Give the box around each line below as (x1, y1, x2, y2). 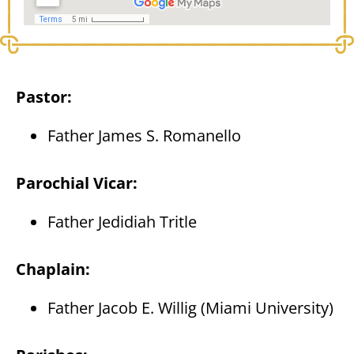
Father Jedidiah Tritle (47, 210, 197, 233)
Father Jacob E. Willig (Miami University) (47, 296, 333, 319)
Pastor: (16, 85, 72, 109)
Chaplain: (16, 258, 90, 281)
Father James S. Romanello (47, 124, 241, 147)
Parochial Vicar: (16, 171, 137, 195)
